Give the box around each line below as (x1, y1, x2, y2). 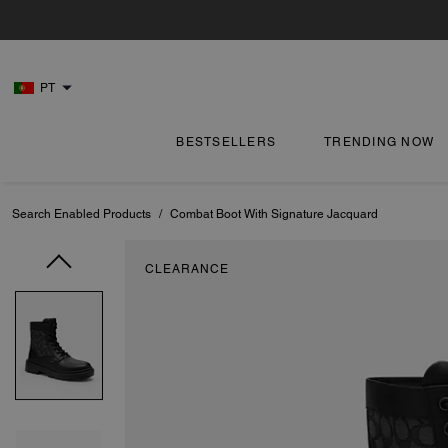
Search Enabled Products (12, 207, 151, 221)
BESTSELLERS (176, 135, 277, 149)
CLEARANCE (145, 262, 229, 276)
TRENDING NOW (324, 135, 435, 149)
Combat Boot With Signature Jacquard (170, 207, 378, 221)
